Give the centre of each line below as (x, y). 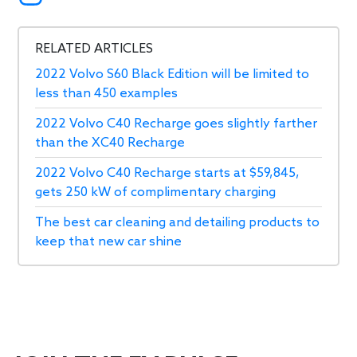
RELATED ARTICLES (94, 49)
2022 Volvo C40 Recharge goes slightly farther (177, 124)
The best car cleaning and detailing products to (178, 222)
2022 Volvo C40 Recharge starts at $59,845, (168, 173)
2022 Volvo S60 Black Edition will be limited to (173, 74)
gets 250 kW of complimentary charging (156, 192)
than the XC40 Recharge (110, 143)
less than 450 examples (107, 93)
